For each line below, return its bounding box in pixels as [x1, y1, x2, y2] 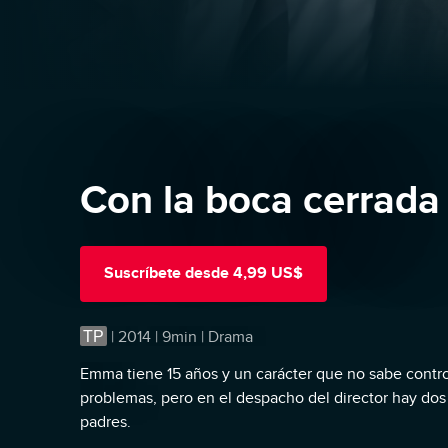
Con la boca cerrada [80, 176, 440, 222]
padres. [80, 412, 131, 431]
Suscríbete [104, 264, 181, 283]
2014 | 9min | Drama [118, 327, 253, 346]
